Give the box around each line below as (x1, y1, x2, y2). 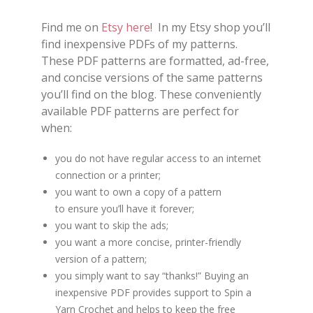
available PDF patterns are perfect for (41, 103, 239, 119)
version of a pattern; (55, 252, 147, 266)
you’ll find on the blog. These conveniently (41, 87, 261, 103)
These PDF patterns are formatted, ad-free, (41, 53, 269, 69)
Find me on (41, 20, 101, 36)
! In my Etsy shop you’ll (150, 20, 270, 36)
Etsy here (101, 20, 150, 36)
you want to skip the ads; (55, 219, 168, 233)
